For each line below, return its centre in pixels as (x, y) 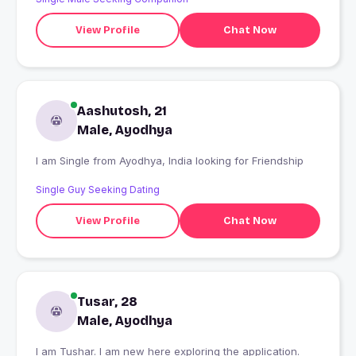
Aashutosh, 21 (122, 111)
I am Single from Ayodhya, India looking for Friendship (211, 161)
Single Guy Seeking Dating (98, 190)
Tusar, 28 (107, 302)
